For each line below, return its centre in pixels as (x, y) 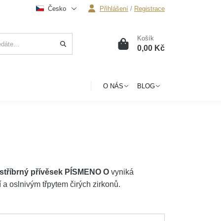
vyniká (122, 172)
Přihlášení (114, 8)
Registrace (149, 8)
